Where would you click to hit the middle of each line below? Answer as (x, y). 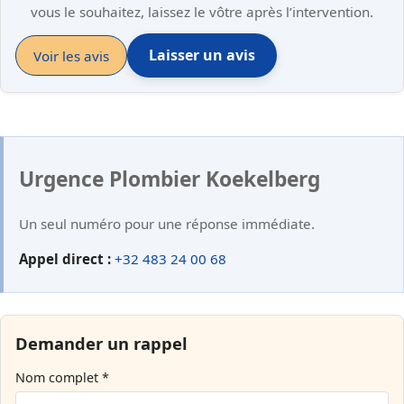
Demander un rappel (101, 344)
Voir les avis (72, 55)
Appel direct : (65, 259)
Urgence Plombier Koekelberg (170, 179)
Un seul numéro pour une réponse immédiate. (167, 223)
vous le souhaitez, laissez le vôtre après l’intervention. (202, 12)
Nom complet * (62, 378)
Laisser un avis (202, 55)
